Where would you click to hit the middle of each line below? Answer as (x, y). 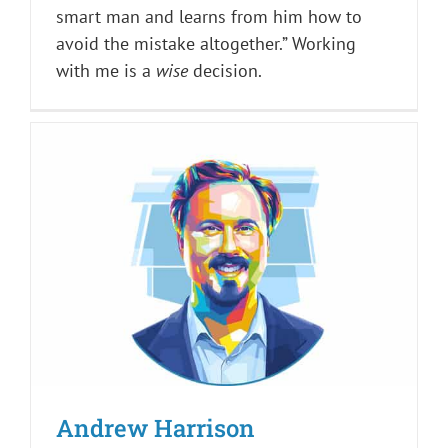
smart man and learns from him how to (209, 16)
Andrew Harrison (155, 428)
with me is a (106, 70)
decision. (225, 70)
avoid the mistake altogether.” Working (206, 43)
